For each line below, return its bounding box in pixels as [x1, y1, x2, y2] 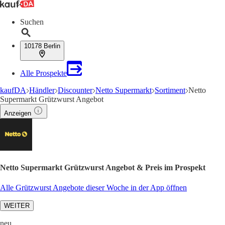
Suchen [20, 18, 44, 26]
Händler [29, 86, 55, 94]
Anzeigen [4, 109, 31, 117]
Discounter [58, 86, 92, 94]
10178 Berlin [24, 42, 60, 50]
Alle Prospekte [20, 69, 67, 77]
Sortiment [155, 86, 185, 94]
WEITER [4, 201, 30, 209]
